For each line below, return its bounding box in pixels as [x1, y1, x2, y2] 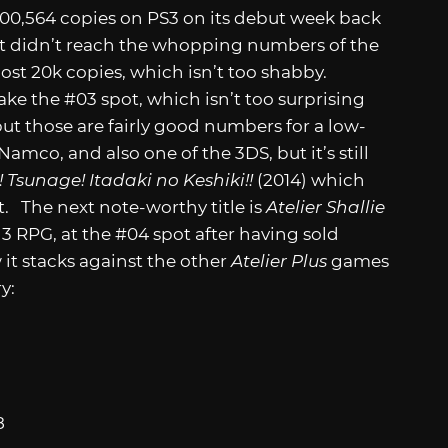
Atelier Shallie [266, 196, 385, 217]
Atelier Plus [231, 250, 331, 271]
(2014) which [257, 169, 365, 190]
